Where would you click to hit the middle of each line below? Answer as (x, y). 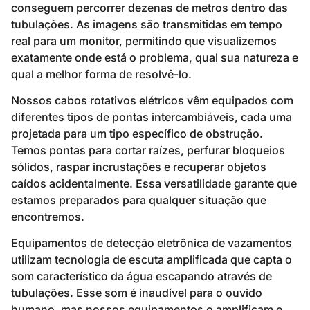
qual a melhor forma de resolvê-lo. (101, 74)
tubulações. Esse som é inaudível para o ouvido (137, 293)
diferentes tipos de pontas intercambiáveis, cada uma (152, 117)
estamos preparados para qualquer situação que (139, 200)
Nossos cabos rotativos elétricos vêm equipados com (152, 101)
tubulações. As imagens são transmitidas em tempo (147, 24)
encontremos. (48, 217)
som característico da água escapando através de (142, 276)
